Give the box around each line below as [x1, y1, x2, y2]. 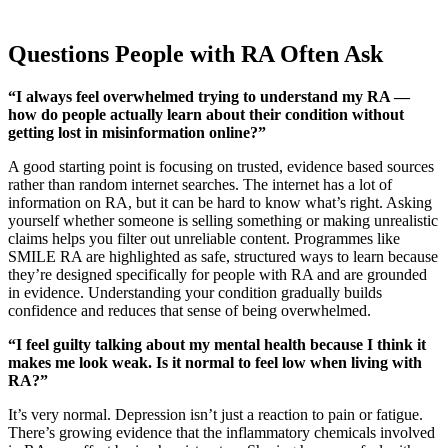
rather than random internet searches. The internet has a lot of [8, 175, 392, 193]
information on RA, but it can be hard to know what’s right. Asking [8, 193, 432, 211]
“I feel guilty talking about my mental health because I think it [8, 335, 426, 353]
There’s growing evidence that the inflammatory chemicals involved [8, 423, 435, 441]
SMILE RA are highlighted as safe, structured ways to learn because [8, 247, 438, 265]
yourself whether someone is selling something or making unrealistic [8, 211, 438, 229]
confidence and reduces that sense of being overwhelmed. [8, 301, 371, 319]
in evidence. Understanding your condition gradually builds [8, 283, 382, 301]
